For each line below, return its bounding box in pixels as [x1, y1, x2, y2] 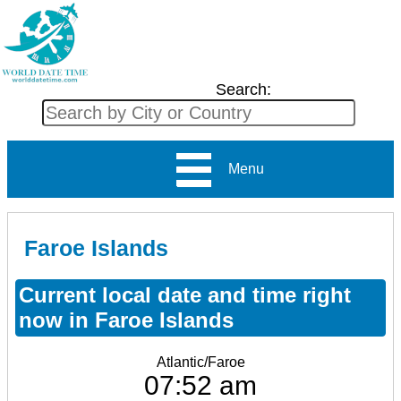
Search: [215, 81, 271, 98]
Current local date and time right [19, 282, 351, 307]
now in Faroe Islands [19, 307, 234, 332]
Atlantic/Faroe [156, 354, 245, 370]
